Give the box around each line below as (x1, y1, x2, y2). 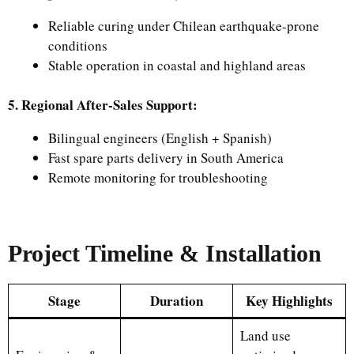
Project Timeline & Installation (8, 239, 322, 266)
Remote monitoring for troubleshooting (48, 168, 268, 186)
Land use (239, 326, 291, 345)
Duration (150, 290, 203, 311)
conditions (48, 36, 107, 55)
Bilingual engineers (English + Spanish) (48, 129, 272, 147)
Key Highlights (246, 290, 333, 311)
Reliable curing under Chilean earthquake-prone (48, 16, 319, 35)
